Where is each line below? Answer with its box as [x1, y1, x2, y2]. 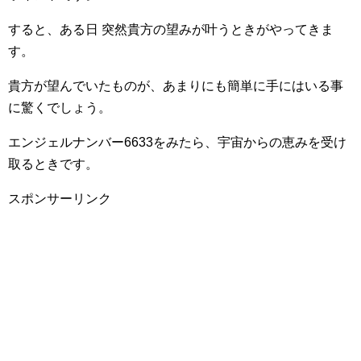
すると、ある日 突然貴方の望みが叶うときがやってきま [8, 23, 334, 36]
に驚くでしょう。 [8, 101, 111, 114]
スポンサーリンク [8, 192, 111, 205]
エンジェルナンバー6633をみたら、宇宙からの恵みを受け [8, 135, 346, 149]
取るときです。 [8, 157, 98, 171]
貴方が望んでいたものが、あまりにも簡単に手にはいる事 [8, 79, 343, 93]
